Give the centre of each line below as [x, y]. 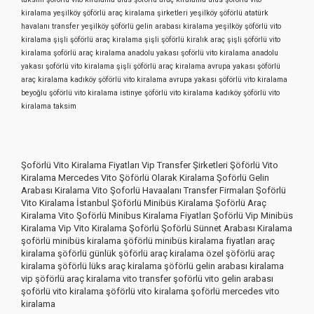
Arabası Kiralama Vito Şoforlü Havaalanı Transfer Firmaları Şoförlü [153, 191]
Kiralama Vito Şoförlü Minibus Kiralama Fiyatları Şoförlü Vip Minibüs [157, 216]
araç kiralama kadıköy [59, 80]
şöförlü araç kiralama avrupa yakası [194, 67]
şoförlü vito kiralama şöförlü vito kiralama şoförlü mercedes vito [150, 292]
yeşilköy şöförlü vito [248, 27]
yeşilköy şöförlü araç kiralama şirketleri [121, 13]
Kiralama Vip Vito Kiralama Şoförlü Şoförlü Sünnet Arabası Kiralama [157, 228]
